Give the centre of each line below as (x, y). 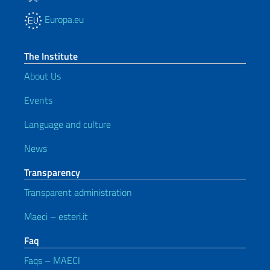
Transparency (52, 172)
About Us (42, 76)
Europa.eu (63, 19)
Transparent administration (78, 192)
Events (38, 100)
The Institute (51, 56)
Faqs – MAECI (52, 260)
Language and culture (67, 124)
